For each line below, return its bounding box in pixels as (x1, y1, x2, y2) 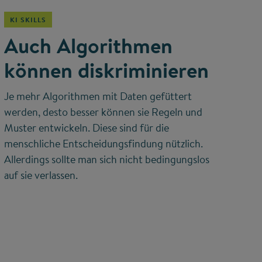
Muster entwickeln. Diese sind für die (4, 120, 169, 136)
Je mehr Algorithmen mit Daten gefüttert (4, 89, 192, 104)
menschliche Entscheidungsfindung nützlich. (4, 136, 203, 151)
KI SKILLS (9, 15, 46, 25)
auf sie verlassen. (4, 168, 78, 183)
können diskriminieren (4, 56, 209, 85)
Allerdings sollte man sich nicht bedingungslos (4, 152, 209, 167)
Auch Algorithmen (4, 31, 173, 61)
